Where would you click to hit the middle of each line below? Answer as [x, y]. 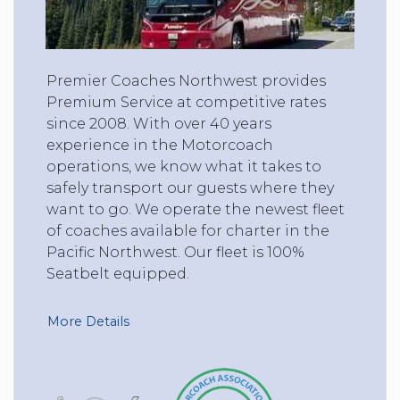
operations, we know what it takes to [184, 166]
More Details [88, 321]
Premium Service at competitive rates [186, 102]
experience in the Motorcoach [160, 145]
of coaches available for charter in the [188, 230]
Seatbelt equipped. [118, 273]
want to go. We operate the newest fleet [196, 209]
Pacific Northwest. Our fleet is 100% [175, 252]
